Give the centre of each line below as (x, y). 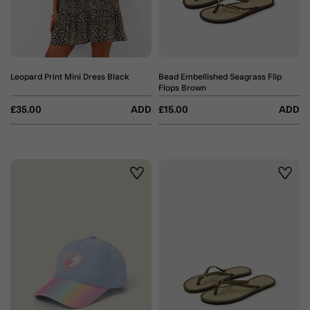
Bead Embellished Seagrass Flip (220, 76)
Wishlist (151, 182)
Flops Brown (182, 88)
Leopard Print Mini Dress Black (70, 76)
